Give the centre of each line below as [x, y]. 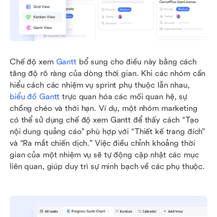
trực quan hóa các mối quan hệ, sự [123, 97]
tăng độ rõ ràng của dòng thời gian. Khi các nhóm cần [108, 74]
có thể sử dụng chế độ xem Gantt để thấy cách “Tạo [104, 120]
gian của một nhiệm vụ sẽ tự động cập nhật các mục [104, 155]
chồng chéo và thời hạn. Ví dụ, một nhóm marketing [104, 108]
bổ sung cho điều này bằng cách [137, 62]
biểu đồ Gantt [35, 97]
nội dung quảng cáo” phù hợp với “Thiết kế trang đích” [108, 132]
